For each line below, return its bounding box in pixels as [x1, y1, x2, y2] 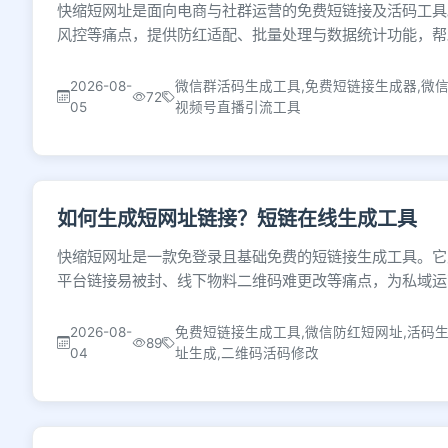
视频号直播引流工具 [175, 99, 302, 115]
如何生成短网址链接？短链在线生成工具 [57, 207, 417, 231]
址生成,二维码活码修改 [174, 345, 319, 361]
